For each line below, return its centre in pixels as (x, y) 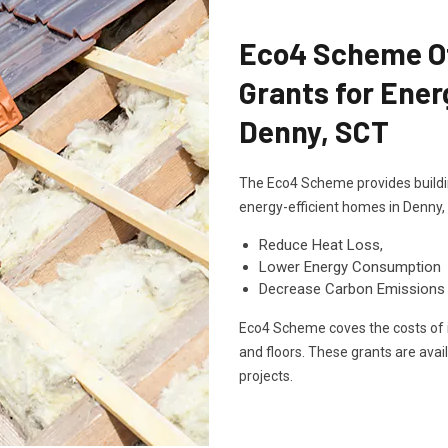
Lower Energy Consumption (350, 267)
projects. (266, 376)
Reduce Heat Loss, (321, 245)
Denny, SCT (314, 131)
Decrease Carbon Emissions (352, 289)
